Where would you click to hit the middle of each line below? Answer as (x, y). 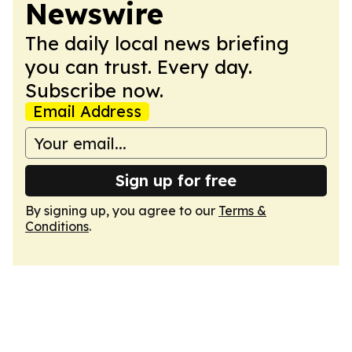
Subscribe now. (94, 90)
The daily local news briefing (157, 43)
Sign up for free (176, 180)
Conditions (57, 226)
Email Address (87, 111)
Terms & (242, 211)
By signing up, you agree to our (122, 211)
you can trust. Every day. (139, 67)
